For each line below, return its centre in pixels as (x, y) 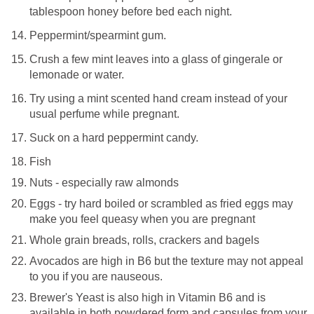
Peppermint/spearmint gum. (98, 35)
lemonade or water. (77, 74)
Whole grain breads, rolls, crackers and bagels (144, 240)
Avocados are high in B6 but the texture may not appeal (166, 261)
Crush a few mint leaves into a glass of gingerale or (156, 59)
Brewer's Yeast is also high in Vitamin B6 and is (148, 297)
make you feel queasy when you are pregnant (142, 219)
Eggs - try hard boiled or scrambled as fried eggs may (161, 203)
